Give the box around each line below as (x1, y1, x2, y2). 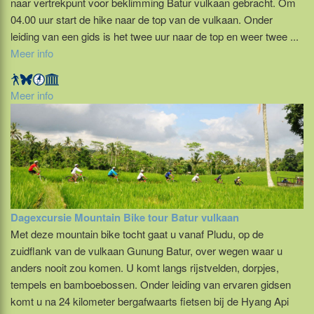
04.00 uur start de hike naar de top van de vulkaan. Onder (11, 11, 273, 27)
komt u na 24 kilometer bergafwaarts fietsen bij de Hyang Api (11, 293, 289, 308)
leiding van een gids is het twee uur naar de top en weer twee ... (11, 28, 299, 43)
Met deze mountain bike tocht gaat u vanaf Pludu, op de (11, 226, 264, 241)
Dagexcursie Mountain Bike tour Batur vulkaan (11, 209, 239, 225)
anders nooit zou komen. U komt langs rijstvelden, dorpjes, (11, 259, 279, 275)
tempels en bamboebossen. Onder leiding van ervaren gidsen (11, 276, 291, 292)
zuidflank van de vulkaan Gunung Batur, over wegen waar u (11, 243, 282, 258)
